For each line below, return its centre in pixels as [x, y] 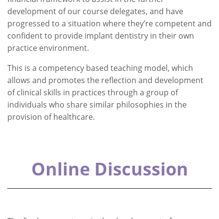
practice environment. [48, 48]
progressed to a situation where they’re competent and [109, 23]
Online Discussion [109, 169]
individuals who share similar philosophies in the [97, 105]
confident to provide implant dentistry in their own [101, 36]
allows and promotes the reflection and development [105, 80]
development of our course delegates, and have [95, 11]
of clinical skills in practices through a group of [93, 92]
